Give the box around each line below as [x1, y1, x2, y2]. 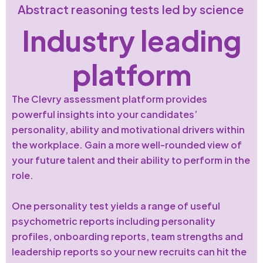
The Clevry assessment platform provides [12, 93, 207, 106]
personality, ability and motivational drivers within [12, 123, 245, 136]
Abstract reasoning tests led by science [18, 2, 244, 17]
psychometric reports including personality [12, 215, 215, 228]
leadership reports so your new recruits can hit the [12, 245, 247, 258]
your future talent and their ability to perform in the [12, 154, 250, 167]
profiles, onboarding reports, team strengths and [12, 230, 243, 243]
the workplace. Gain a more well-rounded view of [12, 139, 242, 151]
